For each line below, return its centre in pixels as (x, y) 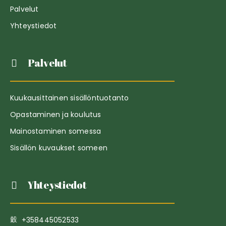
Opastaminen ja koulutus (56, 114)
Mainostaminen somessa (56, 131)
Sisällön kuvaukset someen (59, 148)
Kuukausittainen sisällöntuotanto (70, 98)
